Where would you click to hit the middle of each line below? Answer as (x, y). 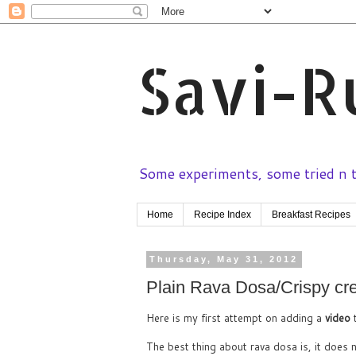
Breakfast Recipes (311, 215)
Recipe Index (222, 215)
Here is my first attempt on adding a (236, 318)
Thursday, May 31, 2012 (224, 259)
